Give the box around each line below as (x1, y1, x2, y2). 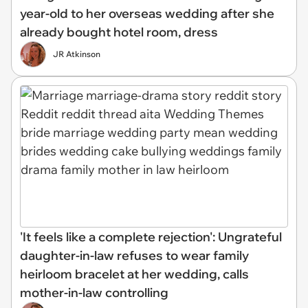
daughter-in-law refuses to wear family (20, 247, 249, 263)
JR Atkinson (53, 49, 100, 59)
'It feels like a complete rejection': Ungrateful (20, 228, 282, 245)
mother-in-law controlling (20, 284, 168, 300)
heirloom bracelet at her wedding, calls (20, 265, 249, 282)
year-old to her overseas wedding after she (20, 5, 274, 21)
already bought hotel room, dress (20, 24, 218, 40)
